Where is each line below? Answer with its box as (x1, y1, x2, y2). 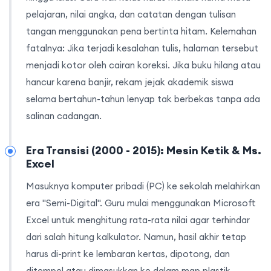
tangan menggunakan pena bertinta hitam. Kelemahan (26, 25, 256, 38)
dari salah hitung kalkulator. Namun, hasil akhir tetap (26, 231, 246, 243)
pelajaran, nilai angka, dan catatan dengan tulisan (26, 8, 236, 21)
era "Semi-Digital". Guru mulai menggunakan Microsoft (26, 197, 256, 209)
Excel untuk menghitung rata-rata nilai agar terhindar (26, 214, 250, 226)
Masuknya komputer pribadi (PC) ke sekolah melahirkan (26, 180, 260, 192)
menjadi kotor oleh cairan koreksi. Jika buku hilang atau (26, 59, 261, 71)
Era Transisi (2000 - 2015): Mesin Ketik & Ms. (26, 143, 261, 158)
